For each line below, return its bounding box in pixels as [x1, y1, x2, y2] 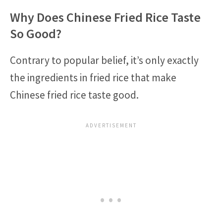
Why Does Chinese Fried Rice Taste [10, 9, 201, 25]
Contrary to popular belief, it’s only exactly [10, 54, 199, 67]
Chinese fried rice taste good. [10, 88, 139, 102]
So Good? [10, 25, 61, 42]
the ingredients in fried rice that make [10, 71, 176, 84]
